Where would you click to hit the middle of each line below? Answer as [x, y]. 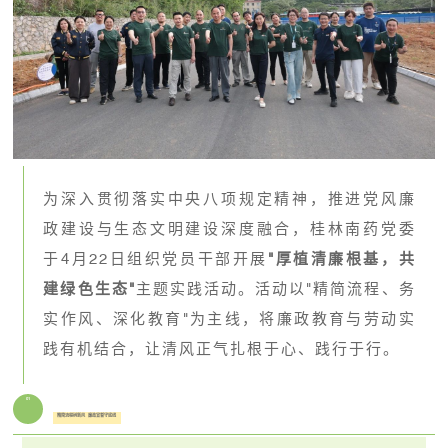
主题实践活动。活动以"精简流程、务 [275, 289]
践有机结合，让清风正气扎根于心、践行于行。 [222, 349]
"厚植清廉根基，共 [341, 259]
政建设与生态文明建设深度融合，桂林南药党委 [229, 229]
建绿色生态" [89, 289]
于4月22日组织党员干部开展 [155, 259]
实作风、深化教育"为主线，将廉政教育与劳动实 [229, 319]
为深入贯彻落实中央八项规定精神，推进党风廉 [229, 199]
